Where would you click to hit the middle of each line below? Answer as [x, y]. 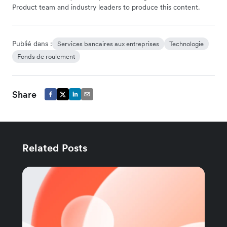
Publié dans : [32, 43]
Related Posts [55, 148]
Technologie [186, 44]
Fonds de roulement [46, 56]
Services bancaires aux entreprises [108, 44]
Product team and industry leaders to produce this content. [106, 7]
